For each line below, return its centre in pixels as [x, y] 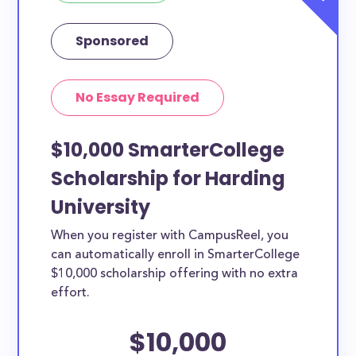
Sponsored [112, 41]
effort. [71, 293]
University [101, 207]
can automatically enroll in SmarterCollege [176, 255]
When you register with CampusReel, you [170, 236]
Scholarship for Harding [168, 178]
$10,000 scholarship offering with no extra [175, 274]
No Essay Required [138, 97]
